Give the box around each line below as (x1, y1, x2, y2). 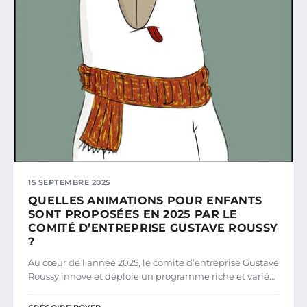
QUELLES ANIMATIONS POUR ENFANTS (28, 194, 262, 208)
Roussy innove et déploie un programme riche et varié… (28, 271, 275, 282)
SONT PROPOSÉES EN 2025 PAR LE (28, 208, 238, 221)
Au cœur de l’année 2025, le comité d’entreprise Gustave (28, 257, 279, 269)
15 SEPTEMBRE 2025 (28, 177, 110, 188)
